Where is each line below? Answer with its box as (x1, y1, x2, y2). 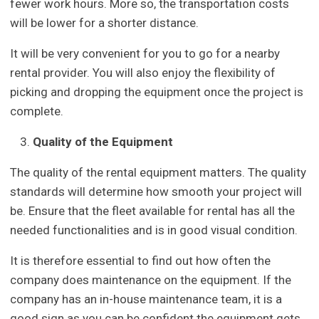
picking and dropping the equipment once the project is (10, 84, 304, 99)
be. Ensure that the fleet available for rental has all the (10, 203, 296, 218)
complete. (10, 103, 64, 118)
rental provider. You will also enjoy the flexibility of (10, 65, 276, 80)
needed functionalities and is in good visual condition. (10, 222, 298, 237)
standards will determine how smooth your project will (10, 184, 303, 199)
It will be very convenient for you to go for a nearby (10, 46, 281, 61)
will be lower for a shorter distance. (10, 15, 199, 30)
